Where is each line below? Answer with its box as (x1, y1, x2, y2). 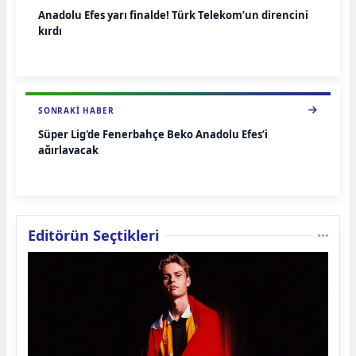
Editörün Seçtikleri (28, 225, 159, 245)
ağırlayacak (38, 142, 99, 157)
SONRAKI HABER (38, 104, 114, 116)
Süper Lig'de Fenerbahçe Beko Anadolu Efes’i (38, 126, 268, 141)
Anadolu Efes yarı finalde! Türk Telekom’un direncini (38, 7, 308, 22)
